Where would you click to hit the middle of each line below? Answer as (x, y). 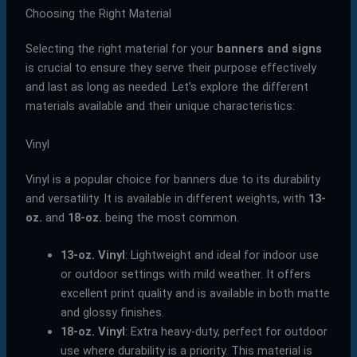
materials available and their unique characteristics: (160, 106)
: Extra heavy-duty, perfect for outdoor (226, 331)
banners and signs (269, 49)
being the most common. (170, 217)
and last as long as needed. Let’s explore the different (167, 87)
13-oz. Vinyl (92, 255)
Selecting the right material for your (121, 49)
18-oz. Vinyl (92, 331)
